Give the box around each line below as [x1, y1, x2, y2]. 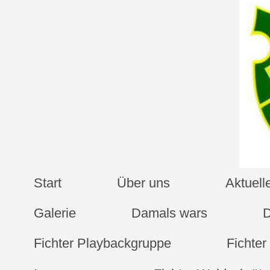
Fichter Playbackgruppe [34, 235, 172, 251]
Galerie [34, 206, 77, 221]
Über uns [117, 175, 171, 191]
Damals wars [131, 206, 208, 221]
